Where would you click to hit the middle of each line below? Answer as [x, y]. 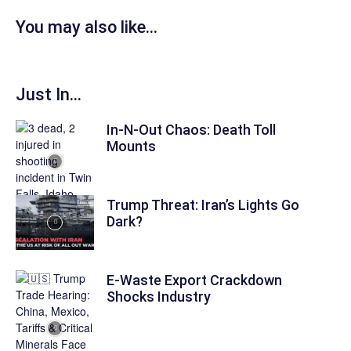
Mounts [131, 146]
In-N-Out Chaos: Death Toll [191, 130]
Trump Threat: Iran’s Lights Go [203, 205]
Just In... [49, 94]
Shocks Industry [159, 297]
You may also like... [87, 27]
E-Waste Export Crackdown [194, 280]
